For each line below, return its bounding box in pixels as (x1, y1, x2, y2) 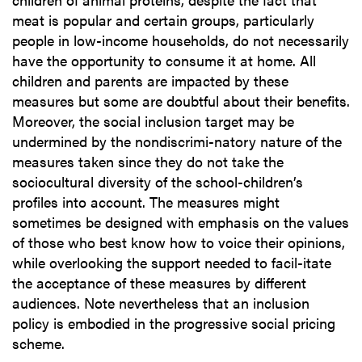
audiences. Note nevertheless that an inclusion (12, 293, 309, 314)
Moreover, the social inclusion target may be (12, 111, 294, 132)
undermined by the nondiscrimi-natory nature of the (12, 131, 342, 152)
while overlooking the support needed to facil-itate (12, 252, 331, 273)
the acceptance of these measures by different (12, 272, 306, 293)
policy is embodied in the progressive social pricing (12, 313, 335, 334)
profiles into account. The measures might (12, 192, 280, 213)
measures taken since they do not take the (12, 151, 284, 172)
